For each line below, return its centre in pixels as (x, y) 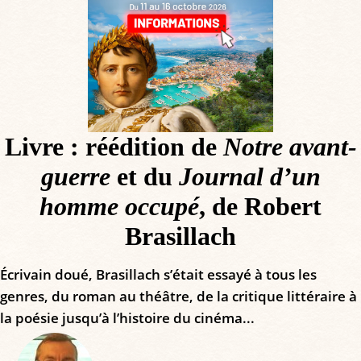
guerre (75, 177)
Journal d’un (249, 177)
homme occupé (119, 207)
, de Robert (260, 207)
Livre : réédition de (114, 147)
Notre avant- (290, 147)
